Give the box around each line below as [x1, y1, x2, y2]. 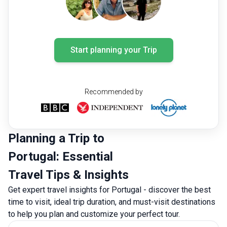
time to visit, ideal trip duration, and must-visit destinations [8, 197, 215, 207]
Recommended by [84, 88, 143, 96]
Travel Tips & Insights [8, 168, 129, 182]
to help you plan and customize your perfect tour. [8, 209, 180, 219]
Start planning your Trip [70, 45, 157, 55]
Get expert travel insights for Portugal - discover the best [8, 185, 211, 195]
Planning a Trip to [8, 131, 104, 145]
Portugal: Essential [8, 149, 113, 164]
